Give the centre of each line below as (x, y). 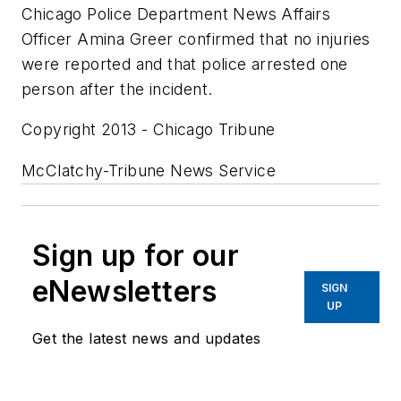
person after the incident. (117, 89)
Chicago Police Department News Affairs (176, 13)
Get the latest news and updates (147, 338)
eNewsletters (125, 291)
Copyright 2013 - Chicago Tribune (149, 130)
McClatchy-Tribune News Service (149, 170)
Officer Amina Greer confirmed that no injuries (196, 38)
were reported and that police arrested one (185, 64)
